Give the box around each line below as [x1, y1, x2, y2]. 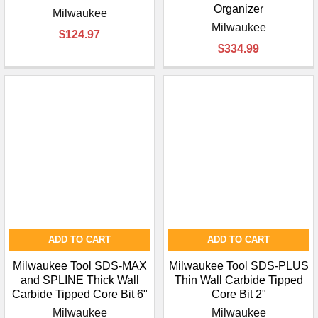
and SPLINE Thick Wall [20, 274, 139, 287]
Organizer [214, 3, 263, 16]
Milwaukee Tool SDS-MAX [12, 260, 147, 273]
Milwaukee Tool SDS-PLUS [168, 260, 309, 273]
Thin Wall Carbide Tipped [174, 274, 303, 287]
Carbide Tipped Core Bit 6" [11, 288, 148, 301]
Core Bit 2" [211, 288, 266, 301]
